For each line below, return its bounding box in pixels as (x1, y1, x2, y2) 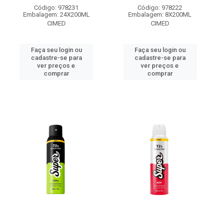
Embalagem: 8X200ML (128, 11, 192, 18)
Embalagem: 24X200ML (23, 11, 90, 18)
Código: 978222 (137, 4, 182, 11)
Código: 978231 (34, 4, 79, 11)
